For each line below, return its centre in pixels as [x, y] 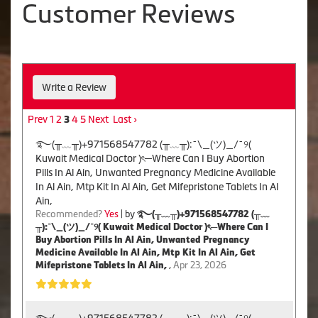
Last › [125, 119]
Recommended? [70, 214]
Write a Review [74, 88]
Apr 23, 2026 [199, 265]
